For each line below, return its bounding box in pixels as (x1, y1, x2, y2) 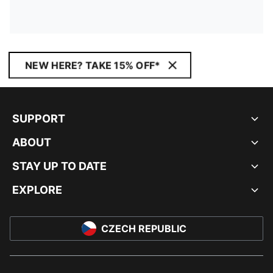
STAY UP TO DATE (12, 160, 107, 172)
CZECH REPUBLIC (101, 222, 186, 235)
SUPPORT (12, 112, 65, 125)
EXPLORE (12, 183, 62, 196)
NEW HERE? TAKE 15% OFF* (25, 59, 160, 71)
